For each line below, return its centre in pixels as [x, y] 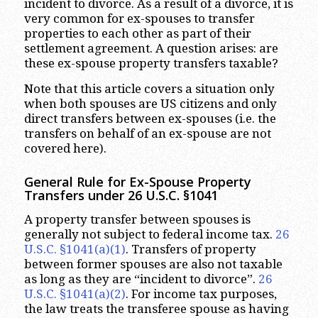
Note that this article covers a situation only [149, 88]
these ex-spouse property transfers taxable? [151, 64]
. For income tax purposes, [201, 294]
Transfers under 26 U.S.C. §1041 [121, 195]
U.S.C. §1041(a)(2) [75, 294]
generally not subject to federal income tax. [149, 235]
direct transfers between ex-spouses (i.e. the [150, 118]
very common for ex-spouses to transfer [139, 19]
